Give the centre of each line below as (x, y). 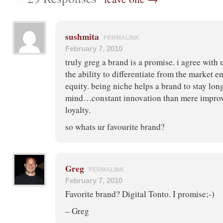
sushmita (82, 36)
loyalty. (78, 110)
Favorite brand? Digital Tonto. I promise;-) (140, 194)
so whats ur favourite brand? (115, 126)
